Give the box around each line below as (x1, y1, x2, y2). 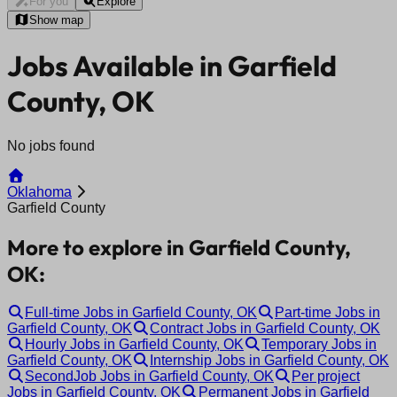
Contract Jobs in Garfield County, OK (150, 320, 380, 336)
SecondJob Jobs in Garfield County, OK (25, 368, 274, 384)
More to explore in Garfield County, (7, 233, 351, 261)
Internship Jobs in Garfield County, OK (150, 352, 389, 368)
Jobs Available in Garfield (7, 48, 337, 84)
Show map (28, 13, 83, 27)
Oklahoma (7, 183, 72, 199)
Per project (292, 368, 360, 384)
